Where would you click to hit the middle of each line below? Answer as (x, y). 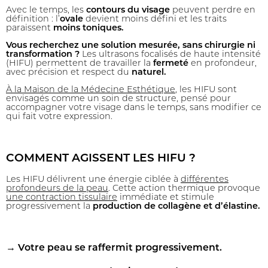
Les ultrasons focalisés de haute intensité (170, 55)
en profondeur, (223, 64)
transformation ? (43, 55)
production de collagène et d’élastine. (176, 207)
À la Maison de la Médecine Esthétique (91, 90)
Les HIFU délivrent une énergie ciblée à (93, 180)
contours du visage (128, 10)
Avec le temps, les (46, 10)
